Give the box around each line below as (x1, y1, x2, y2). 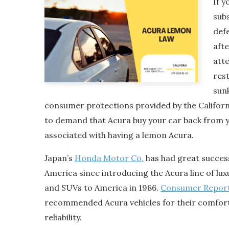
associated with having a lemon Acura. (44, 129, 194, 140)
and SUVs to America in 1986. (44, 182, 161, 193)
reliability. (44, 212, 82, 222)
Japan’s (44, 152, 75, 163)
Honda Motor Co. (75, 152, 144, 163)
